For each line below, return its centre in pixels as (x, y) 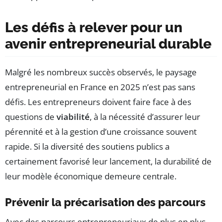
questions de (31, 116)
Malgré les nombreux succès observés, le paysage (101, 72)
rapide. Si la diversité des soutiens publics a (87, 146)
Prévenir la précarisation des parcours (105, 202)
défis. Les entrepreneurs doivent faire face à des (98, 102)
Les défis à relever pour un (94, 27)
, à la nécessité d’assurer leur (145, 116)
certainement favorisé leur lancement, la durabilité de (108, 161)
